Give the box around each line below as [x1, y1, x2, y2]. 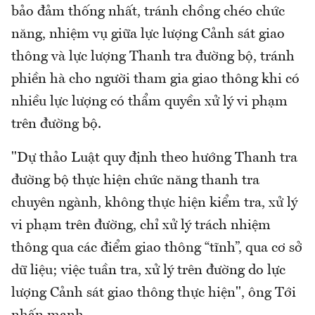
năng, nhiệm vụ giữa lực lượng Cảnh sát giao [11, 27, 285, 41]
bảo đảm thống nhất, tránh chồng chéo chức [11, 4, 285, 19]
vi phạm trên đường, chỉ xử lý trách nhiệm [11, 218, 271, 233]
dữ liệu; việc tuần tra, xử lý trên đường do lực [11, 263, 285, 278]
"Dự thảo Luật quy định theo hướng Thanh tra [11, 150, 297, 165]
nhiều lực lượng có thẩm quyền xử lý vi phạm [11, 94, 288, 109]
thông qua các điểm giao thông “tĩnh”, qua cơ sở [11, 240, 302, 255]
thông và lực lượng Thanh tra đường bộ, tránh [11, 49, 295, 64]
